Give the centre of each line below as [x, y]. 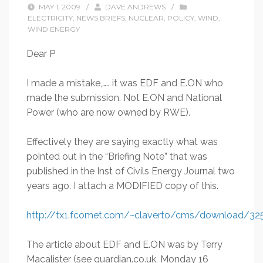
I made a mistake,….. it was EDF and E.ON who [125, 83]
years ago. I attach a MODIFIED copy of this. [122, 186]
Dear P [41, 54]
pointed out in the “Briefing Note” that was [117, 156]
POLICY [181, 18]
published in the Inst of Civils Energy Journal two [131, 171]
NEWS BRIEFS [101, 18]
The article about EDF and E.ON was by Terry [124, 245]
